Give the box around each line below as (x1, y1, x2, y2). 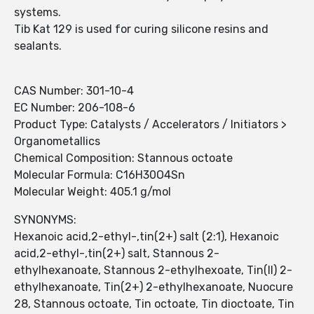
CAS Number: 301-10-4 (14, 84, 134, 98)
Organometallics (14, 135, 100, 149)
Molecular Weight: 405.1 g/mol (14, 185, 171, 199)
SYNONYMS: (14, 213, 76, 227)
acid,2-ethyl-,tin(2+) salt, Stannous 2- (14, 247, 219, 261)
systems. (14, 6, 61, 20)
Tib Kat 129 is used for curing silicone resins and (14, 22, 268, 36)
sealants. (14, 39, 62, 53)
